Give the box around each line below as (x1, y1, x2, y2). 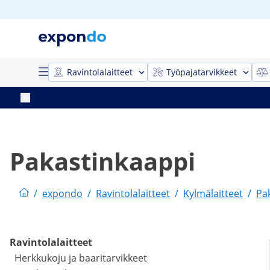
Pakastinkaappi (10, 145, 195, 178)
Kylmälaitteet (183, 187, 243, 200)
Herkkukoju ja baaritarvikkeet (14, 251, 147, 265)
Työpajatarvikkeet (166, 66, 237, 78)
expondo (42, 187, 83, 200)
